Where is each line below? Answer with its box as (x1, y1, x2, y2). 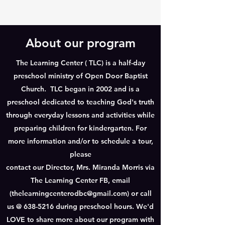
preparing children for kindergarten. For (14, 124, 147, 133)
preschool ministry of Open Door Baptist (13, 71, 148, 80)
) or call (127, 189, 152, 198)
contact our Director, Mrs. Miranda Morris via (6, 163, 155, 172)
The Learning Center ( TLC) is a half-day (16, 58, 145, 67)
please (69, 150, 91, 159)
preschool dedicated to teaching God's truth (7, 97, 154, 106)
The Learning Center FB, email (31, 176, 130, 185)
